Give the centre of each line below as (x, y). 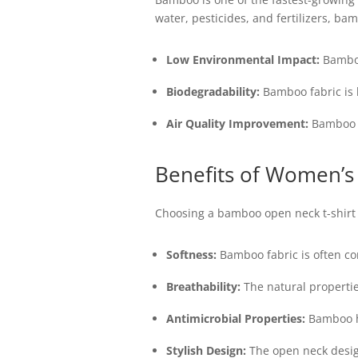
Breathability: (203, 286)
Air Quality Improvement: (237, 123)
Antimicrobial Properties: (235, 318)
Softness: (191, 255)
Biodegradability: (213, 91)
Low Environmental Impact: (243, 60)
